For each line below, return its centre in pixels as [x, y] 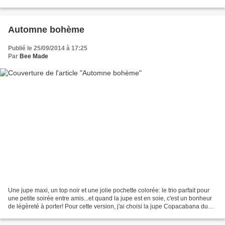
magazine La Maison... [39, 215]
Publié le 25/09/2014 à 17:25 [48, 48]
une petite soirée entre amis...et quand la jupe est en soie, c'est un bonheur [110, 199]
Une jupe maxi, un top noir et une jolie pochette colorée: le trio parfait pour [109, 191]
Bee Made [34, 56]
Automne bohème [46, 29]
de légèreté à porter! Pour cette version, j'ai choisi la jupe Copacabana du [108, 207]
